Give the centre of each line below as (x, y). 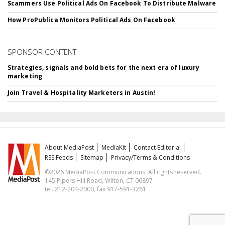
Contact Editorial (157, 147)
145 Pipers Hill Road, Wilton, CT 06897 (99, 181)
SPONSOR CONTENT (42, 52)
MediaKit (114, 147)
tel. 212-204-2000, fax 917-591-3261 (96, 189)
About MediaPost (70, 147)
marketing (25, 76)
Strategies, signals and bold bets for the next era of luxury (104, 68)
